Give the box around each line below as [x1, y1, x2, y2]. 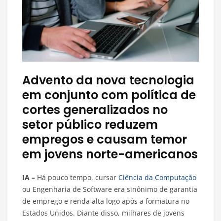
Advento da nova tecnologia [22, 72, 194, 89]
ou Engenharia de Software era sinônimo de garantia [22, 184, 197, 194]
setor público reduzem [22, 116, 158, 133]
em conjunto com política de [22, 87, 196, 104]
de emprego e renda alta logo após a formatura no [22, 196, 189, 206]
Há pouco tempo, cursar [37, 173, 118, 183]
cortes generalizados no [22, 102, 168, 118]
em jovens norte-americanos [22, 146, 198, 163]
